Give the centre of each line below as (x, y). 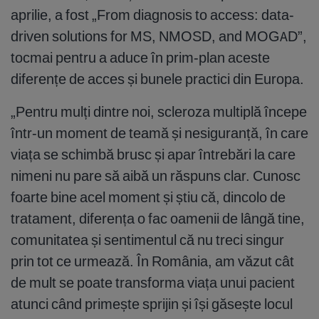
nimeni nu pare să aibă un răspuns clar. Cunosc (156, 175)
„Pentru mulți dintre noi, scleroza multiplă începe (159, 111)
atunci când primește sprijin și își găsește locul (152, 303)
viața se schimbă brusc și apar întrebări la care (153, 154)
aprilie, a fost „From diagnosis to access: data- (152, 14)
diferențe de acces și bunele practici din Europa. (157, 78)
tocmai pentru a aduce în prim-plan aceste (140, 57)
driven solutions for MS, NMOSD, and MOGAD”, (159, 36)
